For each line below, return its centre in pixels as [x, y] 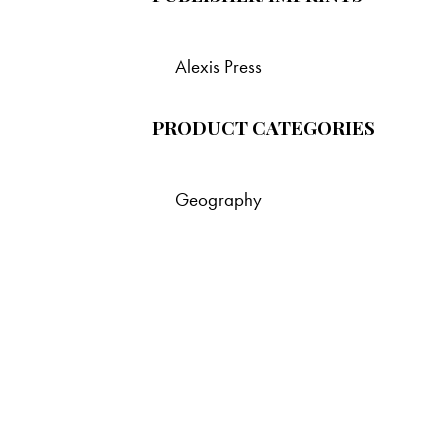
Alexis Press [218, 67]
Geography [218, 200]
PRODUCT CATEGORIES [263, 127]
